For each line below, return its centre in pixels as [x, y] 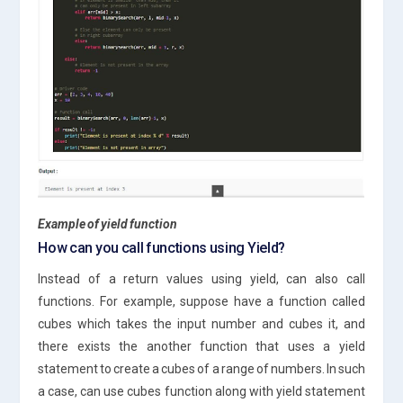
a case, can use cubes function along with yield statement [201, 391]
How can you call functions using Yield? [161, 247]
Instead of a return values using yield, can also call [201, 278]
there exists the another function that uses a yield [201, 346]
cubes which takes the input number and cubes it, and [201, 323]
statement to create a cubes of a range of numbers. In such [201, 368]
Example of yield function [108, 224]
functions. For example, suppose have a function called [201, 301]
